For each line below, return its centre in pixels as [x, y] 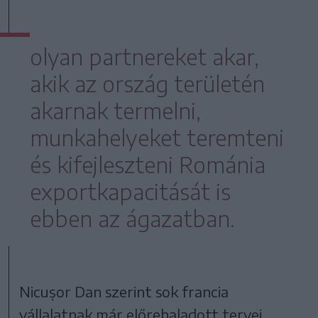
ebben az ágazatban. [132, 218]
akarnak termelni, [115, 110]
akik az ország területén [147, 83]
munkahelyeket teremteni [157, 137]
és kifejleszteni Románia [148, 164]
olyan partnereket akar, [144, 56]
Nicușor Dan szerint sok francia [124, 291]
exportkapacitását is [130, 191]
